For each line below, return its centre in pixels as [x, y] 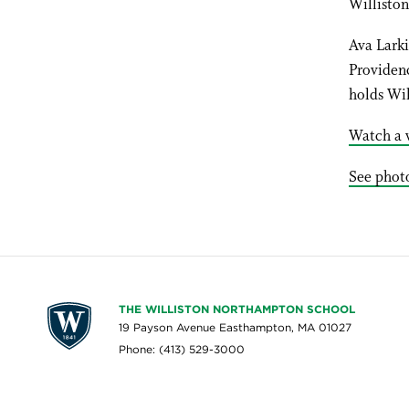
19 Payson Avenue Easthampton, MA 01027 [236, 327]
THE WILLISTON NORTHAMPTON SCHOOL [237, 309]
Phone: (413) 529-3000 [182, 349]
